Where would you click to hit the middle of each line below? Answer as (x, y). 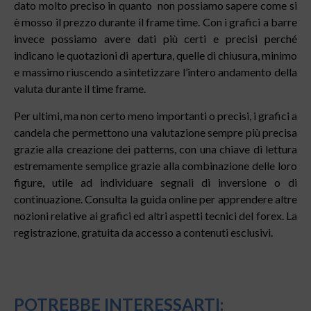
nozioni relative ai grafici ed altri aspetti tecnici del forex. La (155, 215)
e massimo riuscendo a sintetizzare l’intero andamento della (155, 72)
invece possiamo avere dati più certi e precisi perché (155, 39)
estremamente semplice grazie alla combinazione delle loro (155, 165)
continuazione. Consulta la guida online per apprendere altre (155, 199)
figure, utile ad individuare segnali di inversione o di (155, 182)
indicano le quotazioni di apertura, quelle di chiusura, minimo (155, 56)
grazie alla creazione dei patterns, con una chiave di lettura (155, 149)
